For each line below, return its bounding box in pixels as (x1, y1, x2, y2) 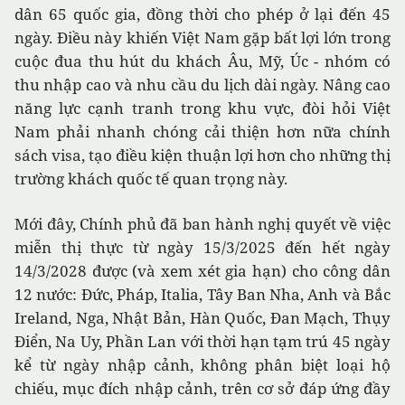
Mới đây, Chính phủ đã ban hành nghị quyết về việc (14, 213, 391, 235)
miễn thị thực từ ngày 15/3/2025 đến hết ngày (14, 237, 391, 259)
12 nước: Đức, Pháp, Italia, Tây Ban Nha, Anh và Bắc (14, 284, 391, 306)
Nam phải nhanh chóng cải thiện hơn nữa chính (14, 121, 391, 143)
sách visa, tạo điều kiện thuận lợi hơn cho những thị (14, 145, 391, 166)
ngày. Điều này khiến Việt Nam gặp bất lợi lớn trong (14, 27, 391, 49)
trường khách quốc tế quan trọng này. (14, 168, 287, 190)
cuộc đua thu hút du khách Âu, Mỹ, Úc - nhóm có (14, 51, 391, 72)
